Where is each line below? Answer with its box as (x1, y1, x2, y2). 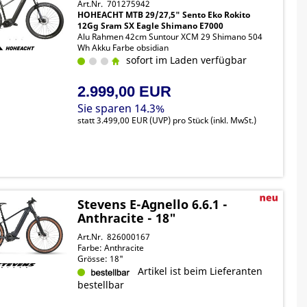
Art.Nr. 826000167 (77, 231, 151, 243)
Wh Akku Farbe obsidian (77, 42, 169, 53)
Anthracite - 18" (77, 210, 177, 226)
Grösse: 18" (77, 253, 124, 265)
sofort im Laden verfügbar (121, 53, 247, 66)
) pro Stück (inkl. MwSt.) (168, 114, 257, 126)
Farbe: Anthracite (77, 242, 145, 254)
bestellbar (77, 278, 125, 291)
